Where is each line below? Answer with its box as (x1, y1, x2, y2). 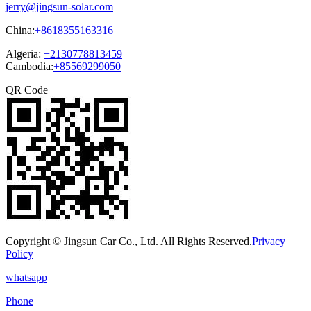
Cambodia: (6, 60, 53, 72)
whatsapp (6, 271, 47, 283)
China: (6, 24, 35, 36)
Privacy (252, 235, 285, 247)
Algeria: (6, 47, 44, 60)
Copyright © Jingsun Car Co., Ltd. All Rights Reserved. (6, 235, 252, 247)
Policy (6, 247, 33, 260)
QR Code (6, 83, 48, 96)
